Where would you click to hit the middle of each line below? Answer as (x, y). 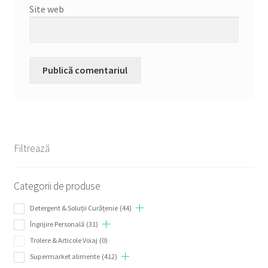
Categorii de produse (57, 186)
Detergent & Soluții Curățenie (74, 208)
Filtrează (32, 148)
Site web (46, 9)
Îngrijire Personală (57, 224)
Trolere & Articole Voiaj (63, 240)
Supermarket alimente (65, 257)
